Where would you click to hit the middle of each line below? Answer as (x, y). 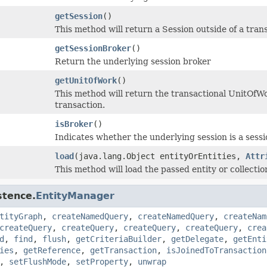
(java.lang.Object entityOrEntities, (160, 156)
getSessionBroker (93, 48)
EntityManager (75, 195)
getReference (52, 250)
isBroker (74, 124)
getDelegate (197, 239)
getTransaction (123, 250)
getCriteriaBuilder (119, 239)
